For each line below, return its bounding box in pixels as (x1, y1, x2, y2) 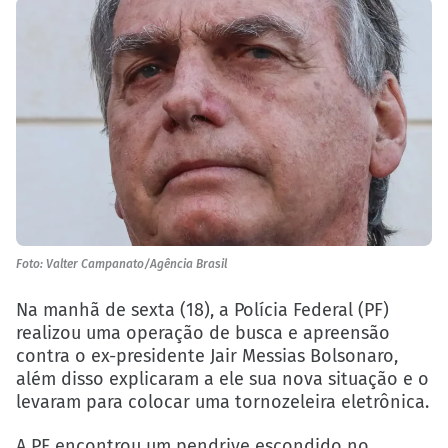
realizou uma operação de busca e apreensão (16, 322, 390, 345)
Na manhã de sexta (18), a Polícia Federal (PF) (16, 299, 389, 322)
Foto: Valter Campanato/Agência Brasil (16, 257, 227, 272)
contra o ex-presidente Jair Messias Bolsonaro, (16, 345, 398, 368)
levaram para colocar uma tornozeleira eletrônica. (16, 391, 429, 414)
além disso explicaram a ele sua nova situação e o (16, 368, 429, 391)
